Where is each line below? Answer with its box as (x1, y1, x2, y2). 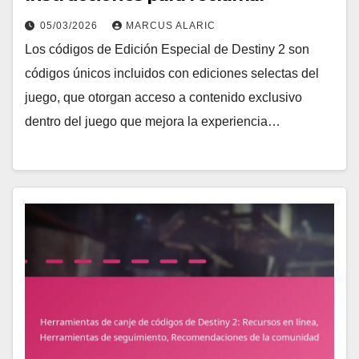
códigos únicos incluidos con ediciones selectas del (25, 66, 319, 80)
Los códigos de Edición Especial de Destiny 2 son (25, 42, 309, 56)
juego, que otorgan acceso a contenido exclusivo (25, 90, 302, 104)
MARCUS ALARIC (126, 19, 216, 31)
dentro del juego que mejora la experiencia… (25, 114, 280, 128)
